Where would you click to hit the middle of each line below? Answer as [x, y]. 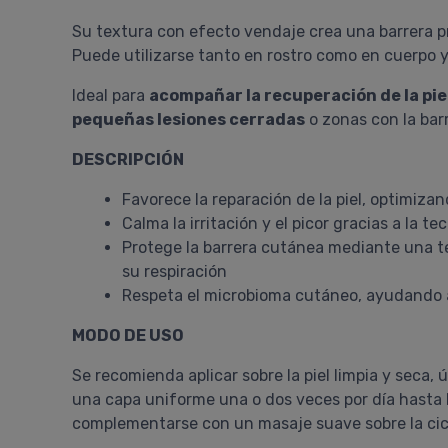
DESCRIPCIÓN [128, 159]
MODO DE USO [128, 335]
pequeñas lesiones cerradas [188, 119]
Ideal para [110, 95]
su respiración [174, 271]
